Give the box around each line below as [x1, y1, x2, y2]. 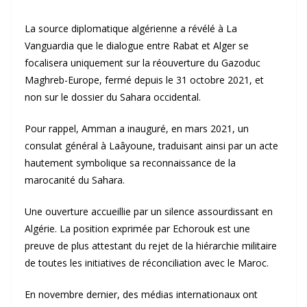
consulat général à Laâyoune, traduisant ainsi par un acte [25, 139, 278, 152]
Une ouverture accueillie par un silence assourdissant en [25, 205, 273, 218]
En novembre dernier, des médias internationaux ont [25, 288, 258, 301]
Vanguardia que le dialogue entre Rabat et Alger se [25, 39, 249, 52]
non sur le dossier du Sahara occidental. [25, 90, 201, 103]
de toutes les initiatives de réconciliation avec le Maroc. [25, 256, 269, 269]
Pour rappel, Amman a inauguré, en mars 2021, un [25, 122, 249, 135]
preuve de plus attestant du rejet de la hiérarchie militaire [25, 239, 277, 252]
